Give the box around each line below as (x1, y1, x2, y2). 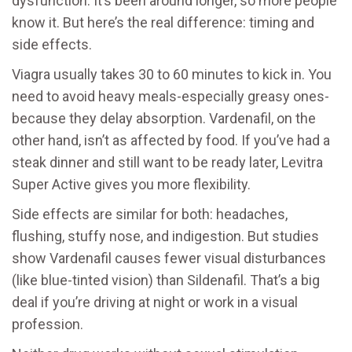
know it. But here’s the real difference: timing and (12, 14, 314, 31)
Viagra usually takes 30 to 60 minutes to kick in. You (12, 66, 332, 82)
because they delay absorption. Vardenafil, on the (12, 110, 316, 126)
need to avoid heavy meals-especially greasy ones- (12, 88, 329, 104)
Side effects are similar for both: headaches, (12, 206, 288, 222)
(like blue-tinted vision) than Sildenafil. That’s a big (12, 272, 320, 288)
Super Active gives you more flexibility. (12, 176, 251, 192)
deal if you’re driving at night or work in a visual (12, 294, 298, 310)
